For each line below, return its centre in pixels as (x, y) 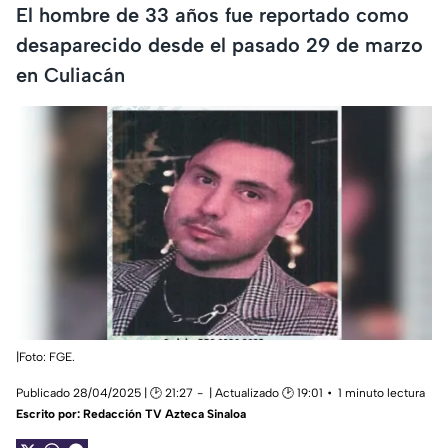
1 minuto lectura (381, 393)
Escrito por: (49, 414)
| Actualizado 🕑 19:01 (266, 393)
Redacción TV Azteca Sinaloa (164, 414)
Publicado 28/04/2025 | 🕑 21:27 (104, 393)
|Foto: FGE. (45, 357)
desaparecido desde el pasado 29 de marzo (219, 44)
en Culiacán (70, 74)
